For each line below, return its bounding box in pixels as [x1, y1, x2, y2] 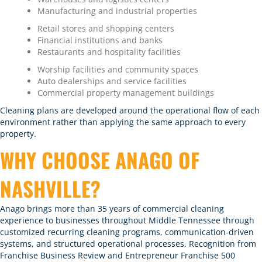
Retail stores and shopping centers [37, 23, 174, 34]
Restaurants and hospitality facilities [37, 46, 181, 57]
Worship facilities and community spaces [37, 64, 198, 75]
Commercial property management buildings [37, 87, 214, 98]
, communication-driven [160, 226, 254, 237]
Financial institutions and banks [37, 35, 163, 46]
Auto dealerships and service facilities [37, 75, 187, 87]
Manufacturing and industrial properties [37, 5, 197, 16]
